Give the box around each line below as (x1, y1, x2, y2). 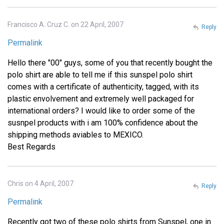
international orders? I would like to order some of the (7, 105, 195, 115)
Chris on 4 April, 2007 (7, 179, 73, 187)
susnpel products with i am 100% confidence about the (7, 117, 198, 127)
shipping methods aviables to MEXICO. (7, 129, 143, 139)
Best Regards (7, 141, 55, 151)
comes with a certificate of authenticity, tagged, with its (7, 81, 199, 91)
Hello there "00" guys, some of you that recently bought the (7, 57, 212, 67)
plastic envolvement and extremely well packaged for (7, 93, 194, 103)
